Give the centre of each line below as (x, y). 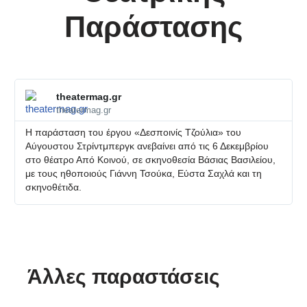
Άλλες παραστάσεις (124, 277)
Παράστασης (153, 27)
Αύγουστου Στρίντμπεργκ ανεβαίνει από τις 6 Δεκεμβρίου (147, 146)
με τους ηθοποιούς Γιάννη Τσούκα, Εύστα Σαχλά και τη (143, 173)
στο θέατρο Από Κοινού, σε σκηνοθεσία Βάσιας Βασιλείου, (150, 160)
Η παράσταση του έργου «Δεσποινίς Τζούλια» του (133, 132)
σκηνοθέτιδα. (53, 187)
